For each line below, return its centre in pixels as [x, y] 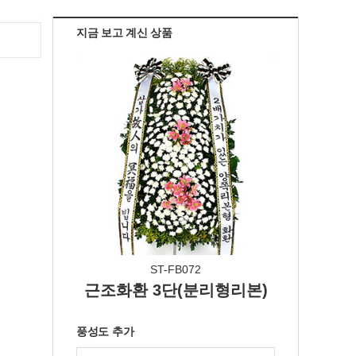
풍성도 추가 [105, 331]
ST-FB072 [176, 269]
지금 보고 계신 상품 [124, 33]
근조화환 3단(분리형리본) [176, 290]
